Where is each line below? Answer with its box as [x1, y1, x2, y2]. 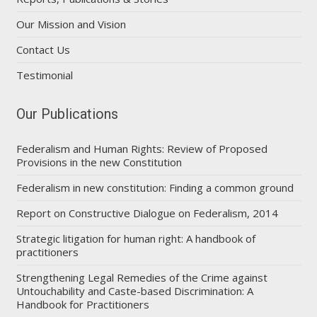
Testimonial [16, 67, 73, 82]
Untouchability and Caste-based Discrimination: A [16, 283, 253, 298]
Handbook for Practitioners [16, 296, 149, 311]
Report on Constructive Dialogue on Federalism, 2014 [16, 205, 278, 220]
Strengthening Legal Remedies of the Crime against [16, 270, 267, 284]
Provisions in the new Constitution [16, 154, 182, 169]
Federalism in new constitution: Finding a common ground [16, 180, 294, 195]
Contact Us [16, 42, 70, 57]
